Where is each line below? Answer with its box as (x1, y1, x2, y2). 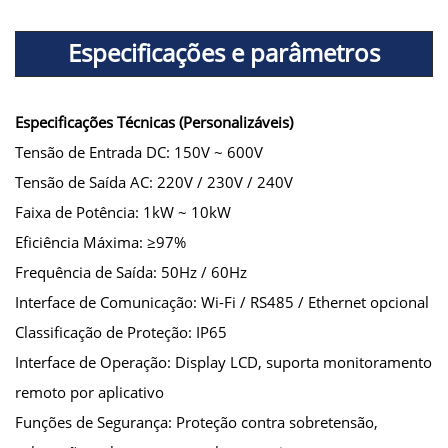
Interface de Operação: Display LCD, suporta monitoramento (15, 351, 432, 372)
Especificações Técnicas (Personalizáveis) (15, 111, 293, 132)
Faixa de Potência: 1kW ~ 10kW (15, 201, 231, 222)
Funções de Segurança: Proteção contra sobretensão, (15, 411, 378, 432)
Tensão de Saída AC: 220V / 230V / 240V (15, 171, 293, 192)
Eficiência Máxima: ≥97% (15, 231, 186, 252)
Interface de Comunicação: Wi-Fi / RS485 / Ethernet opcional (15, 291, 429, 312)
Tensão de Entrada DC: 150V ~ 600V (15, 141, 263, 162)
